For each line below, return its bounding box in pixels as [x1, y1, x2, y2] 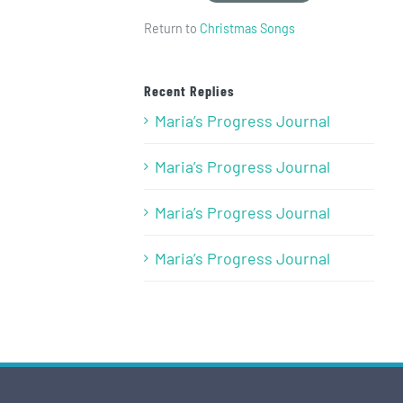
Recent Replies [144, 82, 235, 100]
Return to [144, 21, 200, 37]
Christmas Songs [200, 21, 295, 37]
